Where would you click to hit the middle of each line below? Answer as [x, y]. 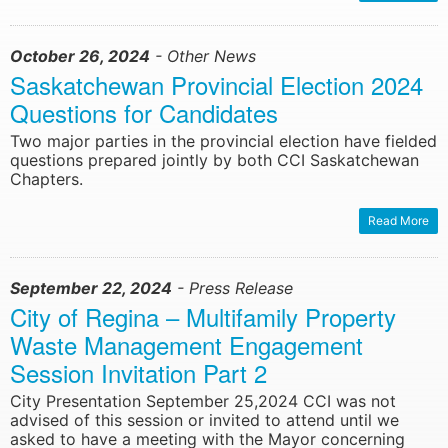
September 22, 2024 [91, 288]
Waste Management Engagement [186, 345]
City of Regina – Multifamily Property [203, 317]
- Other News [203, 56]
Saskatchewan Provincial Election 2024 [216, 85]
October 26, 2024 [80, 56]
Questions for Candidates [144, 113]
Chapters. [46, 179]
